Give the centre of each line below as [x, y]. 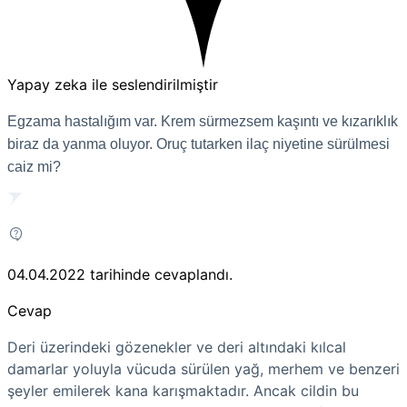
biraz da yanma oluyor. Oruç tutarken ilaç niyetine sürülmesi [199, 144]
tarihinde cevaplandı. [161, 274]
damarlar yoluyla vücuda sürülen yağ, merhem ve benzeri [203, 368]
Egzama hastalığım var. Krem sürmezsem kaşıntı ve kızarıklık [203, 121]
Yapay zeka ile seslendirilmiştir [113, 84]
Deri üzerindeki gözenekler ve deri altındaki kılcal [177, 347]
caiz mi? [34, 166]
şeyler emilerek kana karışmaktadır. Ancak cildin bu [183, 390]
